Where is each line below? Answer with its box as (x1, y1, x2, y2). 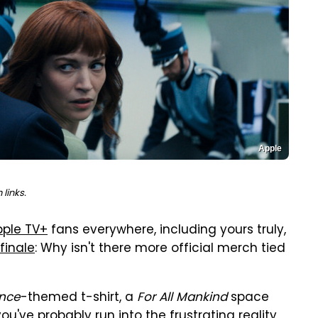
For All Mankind (137, 288, 227, 308)
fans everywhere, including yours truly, (48, 221, 286, 241)
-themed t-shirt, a (21, 288, 137, 308)
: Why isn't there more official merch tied (35, 239, 285, 259)
